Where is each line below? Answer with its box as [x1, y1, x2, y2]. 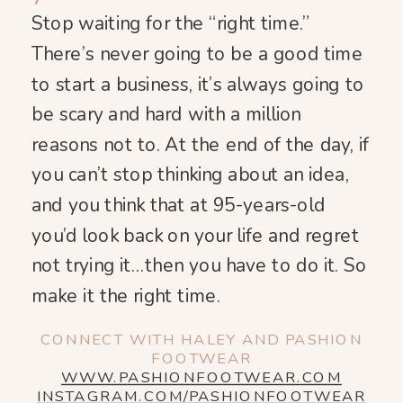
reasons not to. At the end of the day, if [31, 131, 370, 157]
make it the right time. [31, 282, 220, 309]
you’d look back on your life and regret [31, 222, 359, 248]
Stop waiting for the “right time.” [31, 11, 310, 37]
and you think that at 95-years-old [31, 193, 326, 219]
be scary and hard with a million [31, 102, 301, 128]
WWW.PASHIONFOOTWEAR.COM [61, 367, 342, 389]
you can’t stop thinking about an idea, [31, 162, 349, 188]
